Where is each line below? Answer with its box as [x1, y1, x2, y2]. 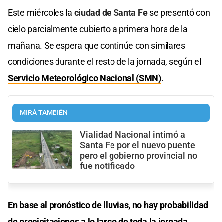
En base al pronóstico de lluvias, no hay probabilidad [8, 199, 209, 210]
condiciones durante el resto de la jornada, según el [8, 56, 201, 67]
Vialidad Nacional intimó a [80, 129, 185, 140]
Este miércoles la [8, 7, 74, 18]
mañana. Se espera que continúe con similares [8, 40, 185, 51]
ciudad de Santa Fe [74, 7, 148, 18]
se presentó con [147, 7, 210, 18]
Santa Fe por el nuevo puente [80, 140, 195, 150]
